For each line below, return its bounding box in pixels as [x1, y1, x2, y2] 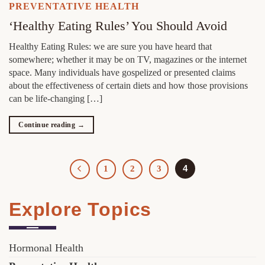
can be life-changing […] [9, 93, 102, 104]
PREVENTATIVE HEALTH [9, 1, 139, 12]
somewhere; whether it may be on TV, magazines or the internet [9, 54, 247, 65]
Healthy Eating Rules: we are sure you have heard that [9, 41, 212, 52]
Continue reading [18, 121, 77, 130]
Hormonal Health [9, 242, 83, 254]
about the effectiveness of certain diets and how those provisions [9, 80, 248, 91]
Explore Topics [9, 198, 152, 220]
